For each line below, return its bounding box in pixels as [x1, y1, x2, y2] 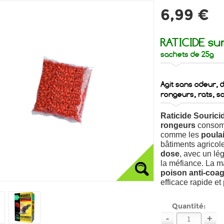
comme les [160, 130, 199, 139]
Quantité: [171, 201, 205, 210]
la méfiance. [160, 159, 205, 167]
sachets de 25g [160, 49, 214, 59]
